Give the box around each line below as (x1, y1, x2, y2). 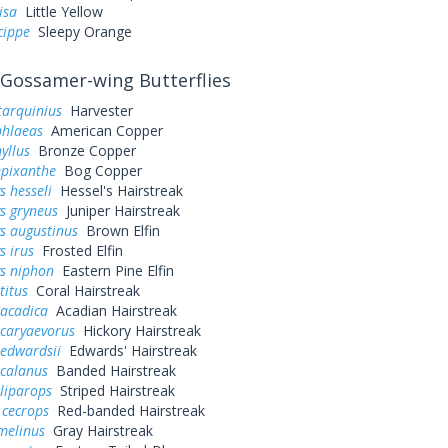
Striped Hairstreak (51, 381, 175, 400)
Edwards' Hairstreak (60, 341, 197, 360)
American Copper (42, 121, 163, 140)
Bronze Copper (29, 141, 136, 160)
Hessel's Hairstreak (51, 181, 183, 200)
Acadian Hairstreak (47, 301, 177, 320)
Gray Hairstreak (44, 421, 153, 440)
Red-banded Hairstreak (48, 401, 205, 420)
